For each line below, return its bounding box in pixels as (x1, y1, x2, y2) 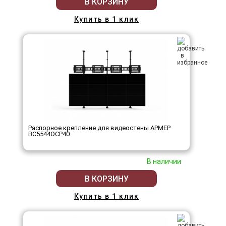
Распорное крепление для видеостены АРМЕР (28, 124, 171, 132)
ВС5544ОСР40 (28, 130, 70, 138)
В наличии (147, 157, 181, 166)
